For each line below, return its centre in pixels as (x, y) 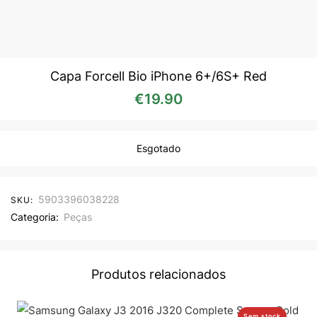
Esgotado (158, 148)
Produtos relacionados (158, 274)
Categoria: (35, 217)
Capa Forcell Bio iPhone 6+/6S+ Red (158, 76)
